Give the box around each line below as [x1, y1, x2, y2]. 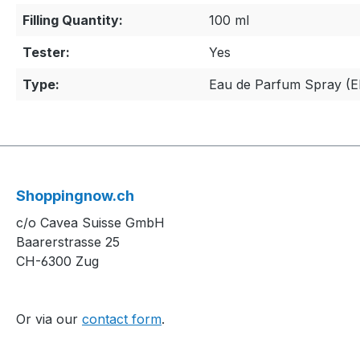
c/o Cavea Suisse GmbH [16, 215, 165, 231]
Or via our [16, 311, 82, 328]
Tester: [22, 44, 70, 61]
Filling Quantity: [22, 12, 123, 29]
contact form [82, 311, 162, 328]
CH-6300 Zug [16, 253, 99, 270]
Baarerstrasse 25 [16, 234, 120, 251]
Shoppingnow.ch [16, 187, 134, 205]
